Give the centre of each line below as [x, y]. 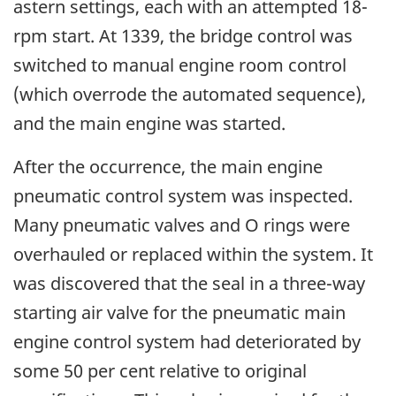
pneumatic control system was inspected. [183, 195]
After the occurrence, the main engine [168, 166]
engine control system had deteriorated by [187, 341]
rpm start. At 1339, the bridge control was [183, 35]
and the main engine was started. [149, 123]
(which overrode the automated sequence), [190, 94]
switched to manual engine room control [180, 65]
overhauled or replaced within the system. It [193, 254]
